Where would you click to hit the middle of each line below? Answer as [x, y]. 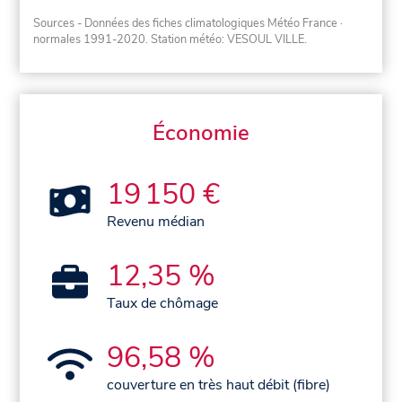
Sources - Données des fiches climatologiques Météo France [186, 23]
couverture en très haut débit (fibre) [219, 385]
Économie [201, 132]
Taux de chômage [163, 303]
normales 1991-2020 [90, 39]
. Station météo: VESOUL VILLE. [227, 39]
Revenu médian [156, 221]
